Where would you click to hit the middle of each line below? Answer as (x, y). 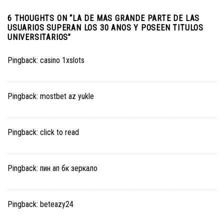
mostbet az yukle (67, 96)
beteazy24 (57, 204)
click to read (59, 132)
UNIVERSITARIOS (38, 37)
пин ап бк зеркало (69, 168)
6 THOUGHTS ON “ (40, 18)
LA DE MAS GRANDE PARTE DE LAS (136, 18)
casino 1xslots (62, 60)
